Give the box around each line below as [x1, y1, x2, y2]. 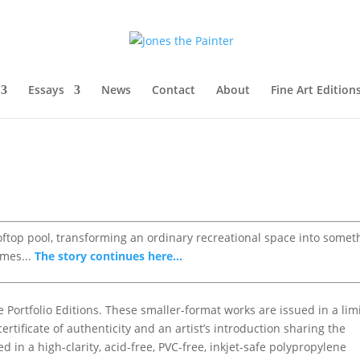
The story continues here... [35, 248, 183, 264]
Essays [28, 82, 64, 97]
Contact [152, 82, 195, 97]
